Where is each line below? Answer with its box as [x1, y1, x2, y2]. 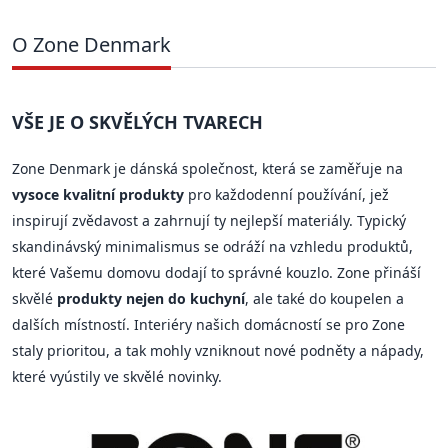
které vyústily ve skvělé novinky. [12, 366, 222, 386]
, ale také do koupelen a [245, 288, 404, 308]
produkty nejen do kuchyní [57, 288, 245, 308]
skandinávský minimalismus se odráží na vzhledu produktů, [12, 236, 413, 256]
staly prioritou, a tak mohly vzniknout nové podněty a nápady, [12, 340, 424, 360]
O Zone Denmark [12, 30, 171, 58]
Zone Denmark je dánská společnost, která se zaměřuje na [12, 158, 403, 178]
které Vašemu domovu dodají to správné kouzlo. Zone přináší [12, 262, 421, 282]
